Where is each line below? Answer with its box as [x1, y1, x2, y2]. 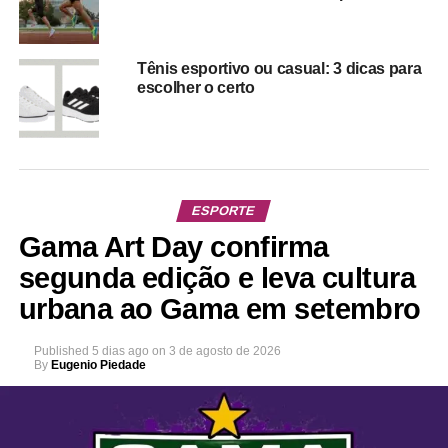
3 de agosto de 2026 [168, 344, 281, 359]
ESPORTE [190, 203, 258, 219]
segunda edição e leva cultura [18, 262, 415, 295]
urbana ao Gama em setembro [18, 293, 421, 326]
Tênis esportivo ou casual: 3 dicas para [136, 60, 426, 78]
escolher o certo [136, 79, 255, 97]
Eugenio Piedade [50, 358, 146, 373]
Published [33, 344, 89, 359]
